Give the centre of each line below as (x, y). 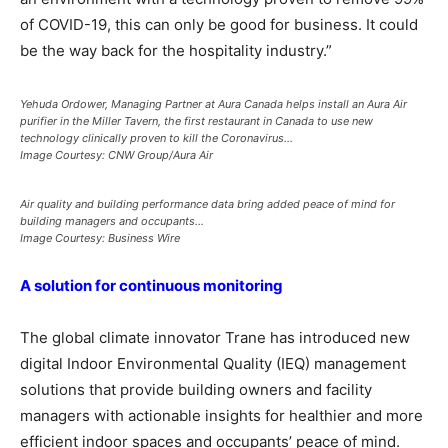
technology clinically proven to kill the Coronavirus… (156, 138)
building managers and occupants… (112, 221)
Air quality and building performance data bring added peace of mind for (207, 204)
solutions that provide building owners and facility (196, 389)
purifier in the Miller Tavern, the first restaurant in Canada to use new (196, 121)
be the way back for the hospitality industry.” (176, 50)
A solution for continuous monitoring (151, 285)
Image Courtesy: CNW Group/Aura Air (116, 155)
